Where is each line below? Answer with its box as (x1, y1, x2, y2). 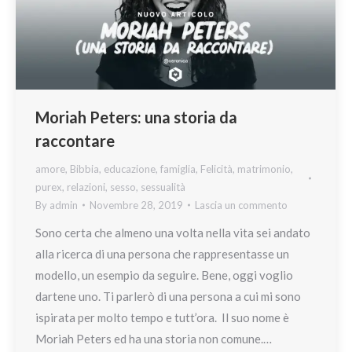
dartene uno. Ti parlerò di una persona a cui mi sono (35, 288, 301, 303)
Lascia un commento (195, 198, 288, 211)
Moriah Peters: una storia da (35, 107, 237, 126)
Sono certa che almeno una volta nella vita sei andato (35, 225, 310, 240)
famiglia (160, 162, 196, 175)
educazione (104, 162, 156, 175)
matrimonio (237, 162, 291, 175)
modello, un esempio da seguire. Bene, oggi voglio (35, 267, 293, 282)
